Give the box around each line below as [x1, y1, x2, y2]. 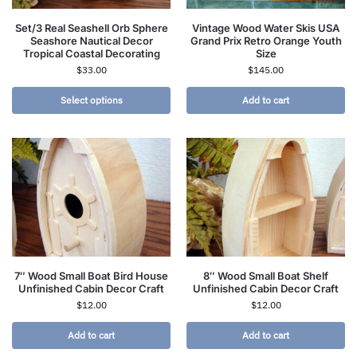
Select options [60, 93, 123, 106]
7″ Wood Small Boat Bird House [14, 269, 168, 282]
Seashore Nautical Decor [29, 33, 153, 47]
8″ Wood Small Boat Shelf [203, 269, 328, 282]
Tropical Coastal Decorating [22, 46, 160, 60]
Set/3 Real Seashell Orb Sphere [14, 21, 168, 34]
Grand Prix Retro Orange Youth [190, 33, 342, 47]
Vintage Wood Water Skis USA [192, 21, 339, 34]
